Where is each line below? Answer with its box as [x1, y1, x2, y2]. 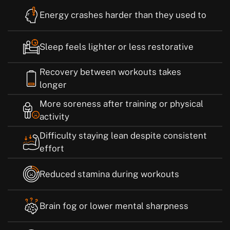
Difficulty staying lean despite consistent [40, 130, 207, 141]
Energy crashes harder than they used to [40, 9, 206, 20]
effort [40, 143, 64, 154]
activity [40, 111, 69, 122]
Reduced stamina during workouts [40, 168, 179, 179]
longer [40, 80, 67, 90]
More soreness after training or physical [40, 99, 203, 109]
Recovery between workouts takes [40, 67, 181, 78]
